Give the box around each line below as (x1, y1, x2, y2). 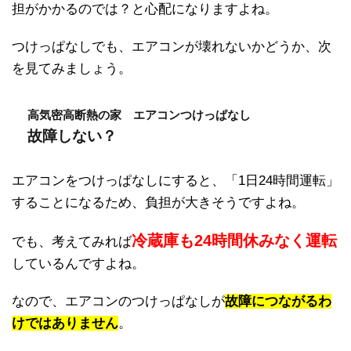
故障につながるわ (225, 293, 331, 309)
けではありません (12, 315, 118, 331)
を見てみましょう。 (12, 60, 132, 76)
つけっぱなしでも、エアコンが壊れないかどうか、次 (12, 38, 331, 54)
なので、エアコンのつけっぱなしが (12, 293, 225, 309)
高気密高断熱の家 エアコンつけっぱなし (27, 107, 251, 121)
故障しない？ (27, 127, 117, 144)
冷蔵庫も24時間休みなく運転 (132, 231, 337, 249)
